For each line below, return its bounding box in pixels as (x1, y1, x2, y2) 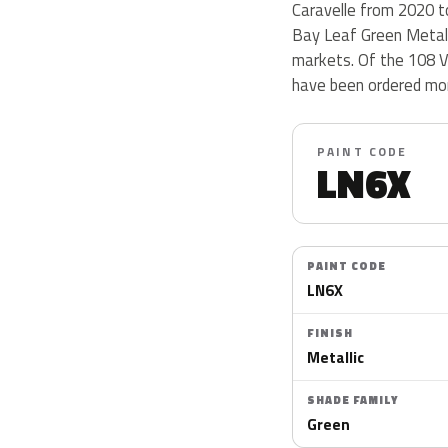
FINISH (307, 325, 353, 341)
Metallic (307, 345, 364, 369)
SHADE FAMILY (307, 392, 398, 408)
